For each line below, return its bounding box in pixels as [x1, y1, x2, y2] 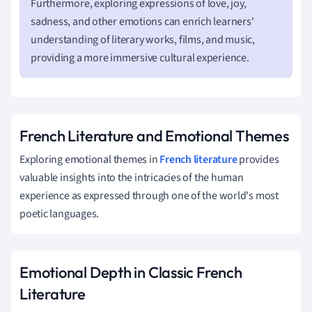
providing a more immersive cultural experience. [31, 49, 249, 65]
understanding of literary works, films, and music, [31, 31, 255, 47]
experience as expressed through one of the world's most [19, 187, 279, 203]
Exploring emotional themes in [19, 151, 160, 167]
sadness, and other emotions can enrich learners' [31, 13, 254, 29]
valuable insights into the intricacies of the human [19, 169, 244, 185]
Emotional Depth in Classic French [19, 262, 242, 282]
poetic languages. [19, 205, 100, 221]
